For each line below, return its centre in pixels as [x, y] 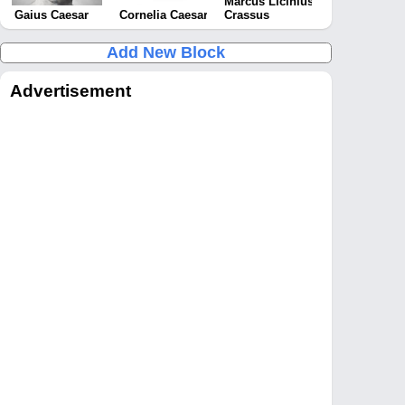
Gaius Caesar [52, 14]
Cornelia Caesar [164, 14]
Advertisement [70, 90]
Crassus [247, 14]
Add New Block [166, 52]
